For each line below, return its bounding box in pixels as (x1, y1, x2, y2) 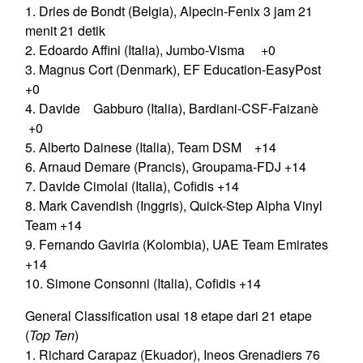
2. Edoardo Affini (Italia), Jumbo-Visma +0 (25, 41, 275, 60)
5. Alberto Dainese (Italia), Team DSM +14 (25, 138, 276, 157)
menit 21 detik (25, 21, 105, 41)
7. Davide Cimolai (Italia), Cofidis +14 (25, 177, 239, 196)
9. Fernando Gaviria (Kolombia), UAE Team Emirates (25, 235, 328, 254)
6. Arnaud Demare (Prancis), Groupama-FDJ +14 (25, 157, 306, 177)
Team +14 (25, 216, 82, 235)
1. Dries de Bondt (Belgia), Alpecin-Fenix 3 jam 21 (25, 2, 313, 21)
